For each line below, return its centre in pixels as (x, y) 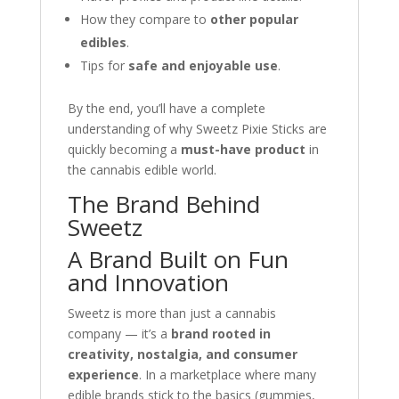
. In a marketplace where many (227, 375)
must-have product (243, 149)
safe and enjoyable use (203, 65)
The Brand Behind (163, 204)
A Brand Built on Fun (178, 259)
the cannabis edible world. (142, 170)
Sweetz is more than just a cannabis (171, 313)
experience (103, 375)
